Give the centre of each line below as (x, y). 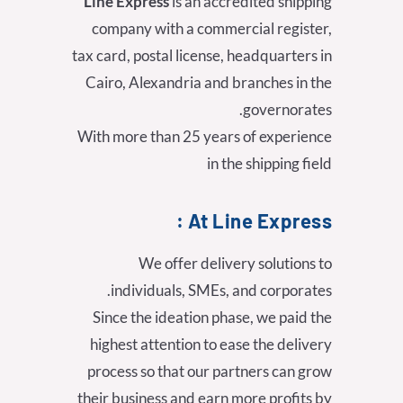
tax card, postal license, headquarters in (202, 56)
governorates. (287, 110)
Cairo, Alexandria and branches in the (209, 83)
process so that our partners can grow (210, 372)
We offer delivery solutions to (235, 264)
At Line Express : (260, 221)
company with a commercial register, (212, 29)
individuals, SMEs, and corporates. (221, 291)
